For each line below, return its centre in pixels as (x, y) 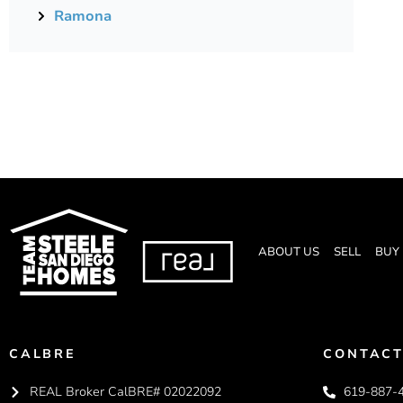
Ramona (83, 17)
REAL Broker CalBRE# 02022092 (125, 392)
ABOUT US (288, 251)
